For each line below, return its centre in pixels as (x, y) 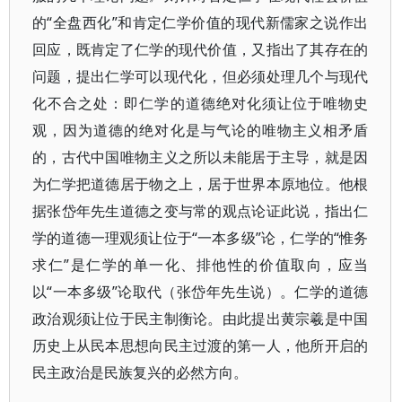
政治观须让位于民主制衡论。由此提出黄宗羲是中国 (201, 319)
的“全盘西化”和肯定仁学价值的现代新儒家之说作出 (201, 22)
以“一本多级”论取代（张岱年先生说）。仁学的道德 (201, 292)
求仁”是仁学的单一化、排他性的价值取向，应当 (201, 265)
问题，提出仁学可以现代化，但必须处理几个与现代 (201, 76)
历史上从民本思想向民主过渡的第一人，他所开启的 (201, 345)
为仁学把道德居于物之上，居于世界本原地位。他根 (201, 184)
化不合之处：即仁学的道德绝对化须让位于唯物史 (201, 103)
